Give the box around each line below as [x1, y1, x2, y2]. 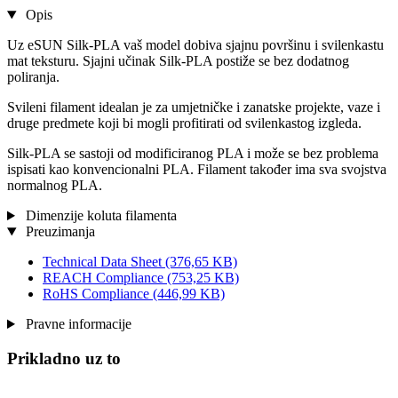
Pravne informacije [21, 316, 131, 332]
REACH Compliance [43, 270, 167, 286]
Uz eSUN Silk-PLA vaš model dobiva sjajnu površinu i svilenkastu [7, 37, 384, 53]
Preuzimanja [21, 224, 95, 240]
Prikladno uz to [7, 348, 121, 368]
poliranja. [7, 69, 60, 85]
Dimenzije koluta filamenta [21, 208, 177, 224]
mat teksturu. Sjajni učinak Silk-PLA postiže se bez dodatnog [7, 53, 349, 69]
